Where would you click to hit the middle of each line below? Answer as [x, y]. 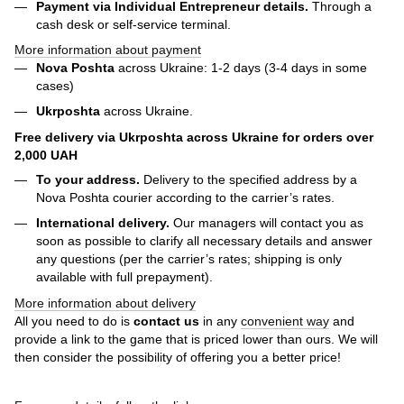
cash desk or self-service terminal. [133, 24]
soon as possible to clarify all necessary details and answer [204, 241]
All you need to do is [74, 321]
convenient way [285, 321]
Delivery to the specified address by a [248, 179]
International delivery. [103, 223]
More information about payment [108, 49]
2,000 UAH [46, 155]
